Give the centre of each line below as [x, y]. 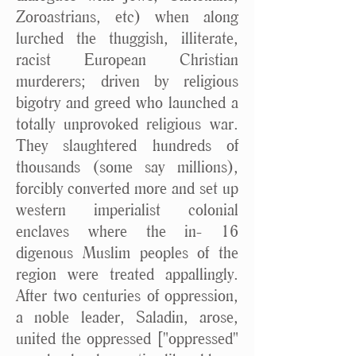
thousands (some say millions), [127, 166]
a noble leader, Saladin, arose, [127, 317]
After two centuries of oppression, [127, 295]
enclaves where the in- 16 [127, 231]
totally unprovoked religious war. [127, 124]
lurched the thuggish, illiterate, [127, 38]
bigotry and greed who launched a [127, 102]
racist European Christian [127, 59]
